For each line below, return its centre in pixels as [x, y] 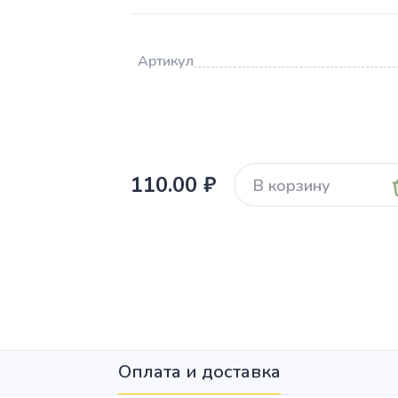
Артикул [165, 61]
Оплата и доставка [199, 372]
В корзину [291, 185]
